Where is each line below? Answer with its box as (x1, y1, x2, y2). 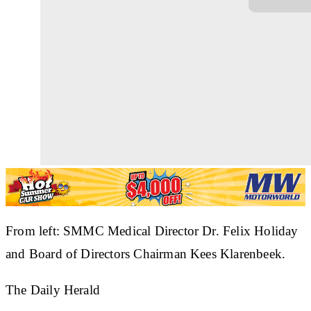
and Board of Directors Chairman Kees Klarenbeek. (6, 246, 286, 261)
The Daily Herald (6, 282, 101, 297)
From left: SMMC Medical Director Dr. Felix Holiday (6, 223, 299, 238)
